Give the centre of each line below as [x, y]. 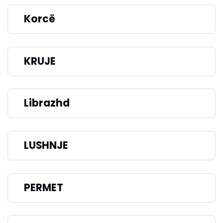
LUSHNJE [46, 146]
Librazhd [47, 103]
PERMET [44, 187]
